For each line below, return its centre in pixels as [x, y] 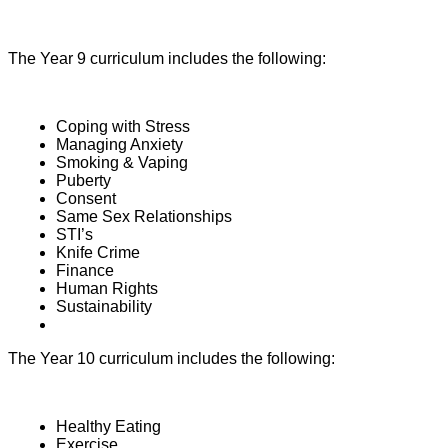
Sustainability [104, 307]
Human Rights [107, 289]
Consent [86, 199]
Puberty [83, 181]
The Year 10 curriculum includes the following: [171, 359]
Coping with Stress [123, 127]
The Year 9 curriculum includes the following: [167, 59]
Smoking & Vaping [122, 163]
